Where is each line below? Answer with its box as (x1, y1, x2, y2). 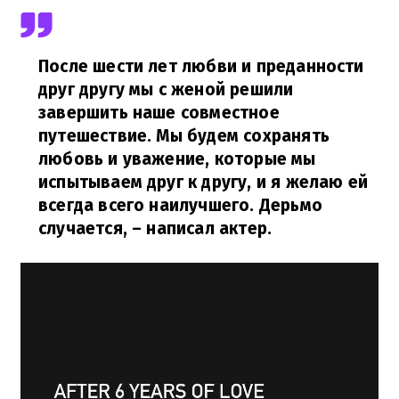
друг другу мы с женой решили (38, 79, 294, 100)
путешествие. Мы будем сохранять (38, 126, 330, 146)
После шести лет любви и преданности (38, 56, 364, 77)
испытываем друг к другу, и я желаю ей (38, 172, 369, 192)
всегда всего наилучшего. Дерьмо (38, 195, 322, 216)
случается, (38, 218, 127, 239)
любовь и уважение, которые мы (38, 149, 316, 169)
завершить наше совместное (38, 102, 280, 123)
